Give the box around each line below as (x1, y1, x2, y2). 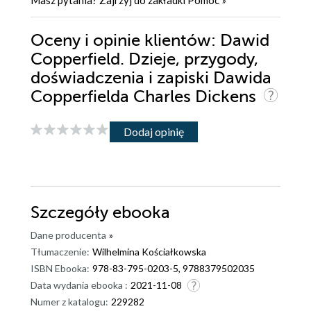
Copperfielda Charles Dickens (31, 87, 260, 107)
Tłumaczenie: (31, 246, 90, 258)
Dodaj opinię (124, 124, 184, 138)
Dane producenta (31, 229, 106, 242)
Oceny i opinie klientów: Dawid (31, 31, 269, 51)
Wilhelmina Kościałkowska (92, 246, 206, 258)
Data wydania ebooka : (31, 279, 128, 292)
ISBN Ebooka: (31, 262, 90, 275)
